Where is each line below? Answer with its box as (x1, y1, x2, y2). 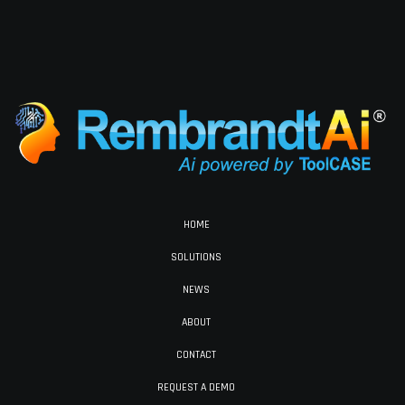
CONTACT (176, 348, 216, 362)
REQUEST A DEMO (157, 381, 235, 394)
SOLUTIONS (171, 250, 221, 264)
